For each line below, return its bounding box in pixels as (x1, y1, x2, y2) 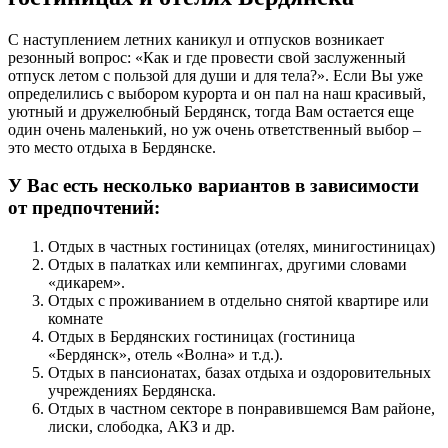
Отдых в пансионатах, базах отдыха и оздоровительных (48, 364, 431, 382)
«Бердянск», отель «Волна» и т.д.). (48, 346, 283, 364)
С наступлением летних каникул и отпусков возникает (8, 30, 384, 48)
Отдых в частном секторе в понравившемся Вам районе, (48, 400, 435, 418)
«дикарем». (48, 274, 125, 292)
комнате (48, 310, 103, 328)
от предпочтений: (8, 197, 160, 219)
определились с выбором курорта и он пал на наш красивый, (8, 84, 426, 102)
